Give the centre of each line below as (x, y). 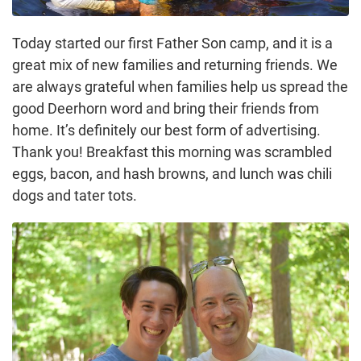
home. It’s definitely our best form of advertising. (166, 130)
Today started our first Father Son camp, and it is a (172, 43)
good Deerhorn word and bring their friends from (166, 108)
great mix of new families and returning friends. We (175, 64)
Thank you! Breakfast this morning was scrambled (172, 151)
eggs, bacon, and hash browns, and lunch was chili (172, 173)
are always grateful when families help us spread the (180, 86)
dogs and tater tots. (75, 195)
